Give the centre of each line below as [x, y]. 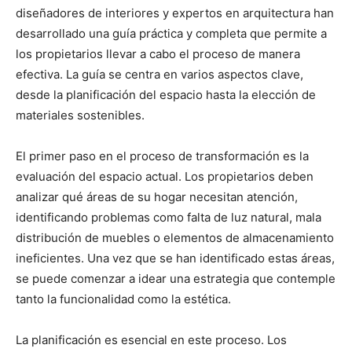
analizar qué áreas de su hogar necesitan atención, [157, 196]
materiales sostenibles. [80, 115]
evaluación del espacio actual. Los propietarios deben [165, 176]
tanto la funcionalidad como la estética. [123, 299]
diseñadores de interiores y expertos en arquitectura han [175, 13]
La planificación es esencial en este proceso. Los [151, 339]
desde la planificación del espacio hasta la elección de [166, 94]
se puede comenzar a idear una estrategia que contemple [176, 278]
